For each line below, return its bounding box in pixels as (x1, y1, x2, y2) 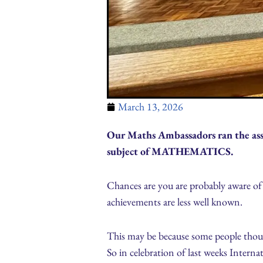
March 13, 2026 (118, 100, 183, 114)
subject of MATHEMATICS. (107, 144, 233, 159)
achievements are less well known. (107, 195, 242, 209)
